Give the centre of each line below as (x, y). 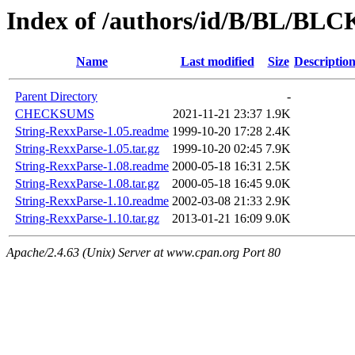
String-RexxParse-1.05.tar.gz (87, 149)
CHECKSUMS (55, 114)
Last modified (217, 62)
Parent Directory (56, 97)
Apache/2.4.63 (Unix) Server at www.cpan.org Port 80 (143, 253)
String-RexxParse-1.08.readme (92, 166)
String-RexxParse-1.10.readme (92, 201)
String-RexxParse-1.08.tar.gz (87, 184)
